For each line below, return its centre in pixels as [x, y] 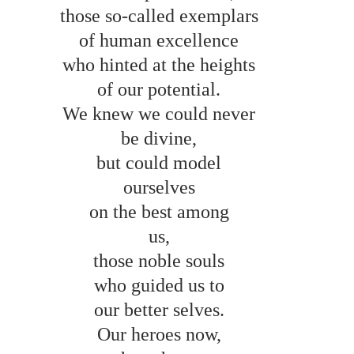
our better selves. [161, 309]
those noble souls [161, 260]
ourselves [161, 187]
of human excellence [161, 40]
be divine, [161, 138]
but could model [161, 162]
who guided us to [161, 285]
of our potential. [161, 89]
